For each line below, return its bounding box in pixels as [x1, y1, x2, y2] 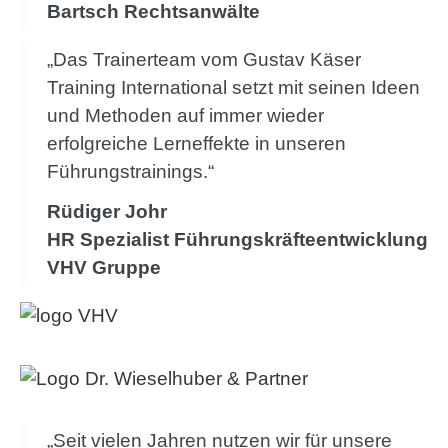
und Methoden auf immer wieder [47, 105, 324, 127]
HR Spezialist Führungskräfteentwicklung [47, 229, 428, 251]
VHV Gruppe [47, 257, 161, 279]
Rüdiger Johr [47, 201, 172, 223]
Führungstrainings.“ [47, 161, 214, 183]
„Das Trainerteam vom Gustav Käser [47, 49, 361, 71]
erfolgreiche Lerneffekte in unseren [47, 133, 346, 155]
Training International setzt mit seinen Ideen [47, 77, 420, 99]
